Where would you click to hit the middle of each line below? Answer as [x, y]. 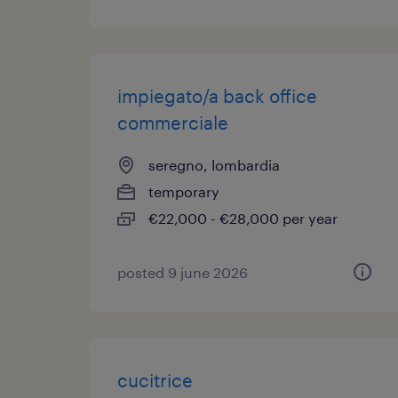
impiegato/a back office [217, 96]
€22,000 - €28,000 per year [243, 218]
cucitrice [155, 380]
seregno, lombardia [214, 165]
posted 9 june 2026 [183, 272]
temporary [184, 191]
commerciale [173, 123]
